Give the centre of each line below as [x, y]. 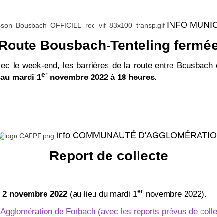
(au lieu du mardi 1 [102, 194]
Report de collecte [108, 156]
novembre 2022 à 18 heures [101, 77]
